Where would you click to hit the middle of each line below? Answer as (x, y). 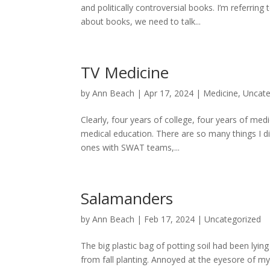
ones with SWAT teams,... (130, 147)
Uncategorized (233, 219)
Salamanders (127, 198)
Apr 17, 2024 (169, 93)
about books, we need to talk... (141, 21)
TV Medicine (125, 72)
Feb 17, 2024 (170, 219)
